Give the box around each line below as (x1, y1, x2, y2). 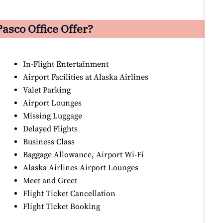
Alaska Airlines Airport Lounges (23, 163, 139, 173)
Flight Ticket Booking (23, 202, 101, 212)
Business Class (23, 137, 75, 147)
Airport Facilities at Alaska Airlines (23, 72, 149, 83)
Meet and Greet (23, 176, 78, 186)
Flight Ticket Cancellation (23, 189, 116, 199)
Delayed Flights (23, 124, 78, 134)
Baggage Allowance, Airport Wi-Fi (23, 150, 144, 160)
